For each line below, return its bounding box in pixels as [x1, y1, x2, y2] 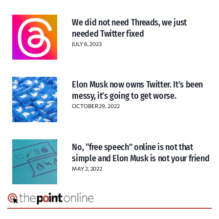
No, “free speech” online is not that [72, 141, 193, 153]
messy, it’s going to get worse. [72, 90, 176, 102]
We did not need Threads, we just [72, 17, 187, 28]
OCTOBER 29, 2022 [72, 103, 120, 109]
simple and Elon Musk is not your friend [72, 153, 210, 164]
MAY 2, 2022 [72, 165, 103, 172]
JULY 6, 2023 [72, 41, 102, 47]
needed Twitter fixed [72, 28, 144, 40]
